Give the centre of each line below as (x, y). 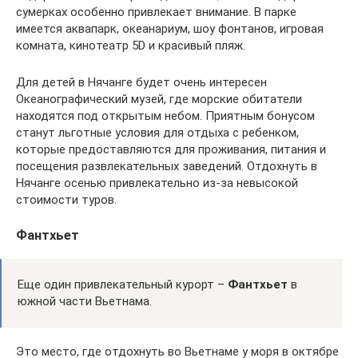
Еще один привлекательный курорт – (123, 284)
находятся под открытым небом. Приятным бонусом (165, 116)
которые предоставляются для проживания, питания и (171, 149)
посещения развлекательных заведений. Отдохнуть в (167, 166)
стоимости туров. (66, 200)
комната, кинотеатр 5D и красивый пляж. (131, 46)
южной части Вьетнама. (85, 301)
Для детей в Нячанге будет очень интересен (141, 82)
